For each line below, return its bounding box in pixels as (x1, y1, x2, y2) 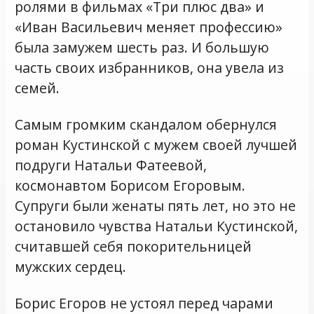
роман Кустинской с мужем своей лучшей (15, 135, 298, 154)
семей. (15, 78, 60, 97)
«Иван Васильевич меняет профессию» (15, 17, 283, 36)
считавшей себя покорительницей (15, 236, 252, 256)
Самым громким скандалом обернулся (15, 114, 278, 134)
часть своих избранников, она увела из (15, 57, 285, 77)
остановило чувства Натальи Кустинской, (15, 216, 299, 235)
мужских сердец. (15, 257, 127, 276)
